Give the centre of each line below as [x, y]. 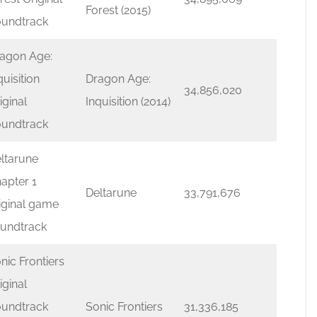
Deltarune [111, 193]
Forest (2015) [118, 10]
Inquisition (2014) [128, 102]
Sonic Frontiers [124, 307]
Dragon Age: [118, 79]
